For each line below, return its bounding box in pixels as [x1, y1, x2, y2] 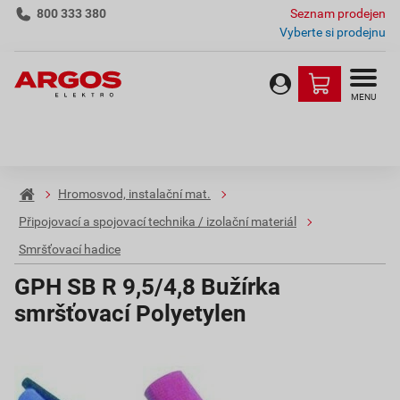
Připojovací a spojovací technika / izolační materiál [19, 214, 296, 229]
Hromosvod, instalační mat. [58, 187, 211, 202]
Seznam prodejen [290, 6, 386, 21]
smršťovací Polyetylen [14, 300, 246, 327]
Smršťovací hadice [19, 242, 121, 257]
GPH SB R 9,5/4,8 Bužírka [14, 273, 280, 300]
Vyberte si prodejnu [279, 25, 386, 39]
